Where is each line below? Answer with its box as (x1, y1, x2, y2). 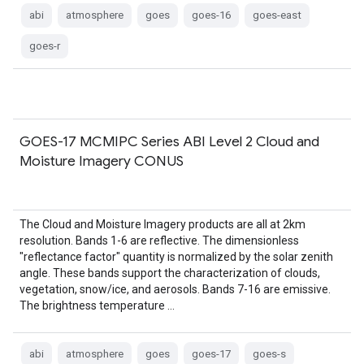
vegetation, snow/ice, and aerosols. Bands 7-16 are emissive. (19, 283, 331, 296)
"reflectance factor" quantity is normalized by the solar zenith (19, 250, 333, 263)
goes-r (29, 40, 60, 52)
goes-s (253, 348, 286, 360)
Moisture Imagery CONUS (19, 152, 184, 170)
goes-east (253, 9, 301, 21)
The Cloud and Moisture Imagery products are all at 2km (19, 218, 305, 231)
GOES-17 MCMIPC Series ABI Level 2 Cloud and (19, 132, 319, 150)
